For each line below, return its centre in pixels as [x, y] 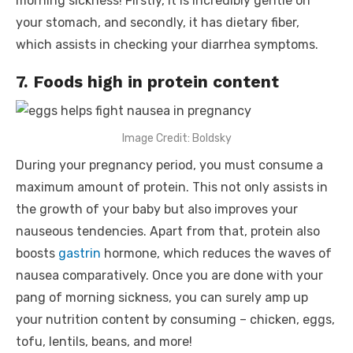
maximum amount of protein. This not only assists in [172, 187]
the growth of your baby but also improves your [157, 209]
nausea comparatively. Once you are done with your [169, 275]
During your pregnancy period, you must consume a [169, 165]
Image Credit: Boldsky [176, 138]
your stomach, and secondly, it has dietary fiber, [158, 22]
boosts [37, 253]
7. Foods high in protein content [150, 81]
